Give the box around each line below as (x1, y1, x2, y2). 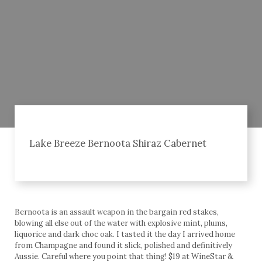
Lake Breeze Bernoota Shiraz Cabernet (29, 136, 206, 150)
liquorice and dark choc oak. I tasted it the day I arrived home (15, 229, 235, 239)
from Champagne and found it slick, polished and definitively (15, 240, 232, 250)
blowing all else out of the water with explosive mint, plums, (15, 218, 227, 228)
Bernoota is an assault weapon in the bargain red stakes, (15, 206, 219, 217)
